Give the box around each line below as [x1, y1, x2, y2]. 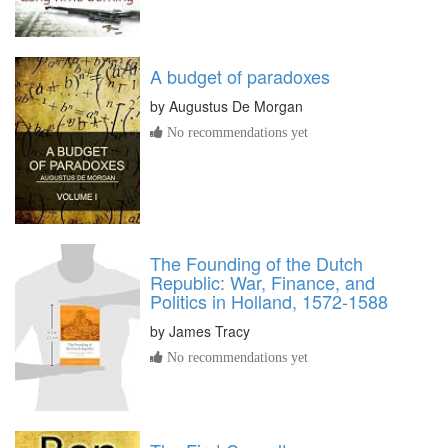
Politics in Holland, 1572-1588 [150, 288, 388, 314]
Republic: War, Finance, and [150, 269, 375, 295]
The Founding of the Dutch [150, 250, 363, 276]
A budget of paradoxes [150, 63, 330, 90]
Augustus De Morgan [169, 96, 303, 117]
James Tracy [169, 321, 250, 341]
